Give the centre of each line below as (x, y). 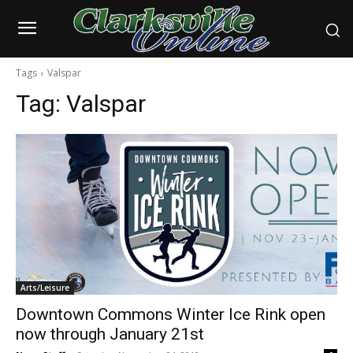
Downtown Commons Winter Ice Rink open (171, 315)
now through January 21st (110, 334)
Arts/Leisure (45, 288)
